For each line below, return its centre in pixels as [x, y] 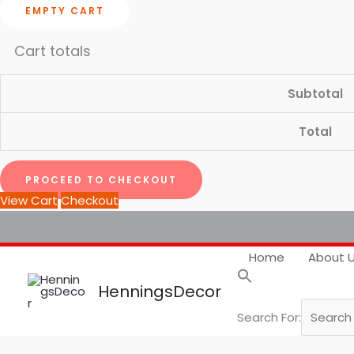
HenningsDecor [160, 291]
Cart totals [53, 51]
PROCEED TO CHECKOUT [101, 180]
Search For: [269, 318]
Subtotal [315, 93]
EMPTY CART [65, 10]
